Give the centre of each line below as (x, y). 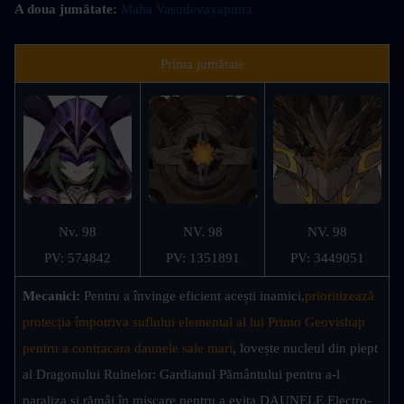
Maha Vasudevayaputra (187, 9)
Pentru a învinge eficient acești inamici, (194, 296)
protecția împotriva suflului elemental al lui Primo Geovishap (194, 322)
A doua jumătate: (68, 9)
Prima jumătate (202, 64)
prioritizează (340, 296)
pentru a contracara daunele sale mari (128, 349)
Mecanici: (53, 296)
